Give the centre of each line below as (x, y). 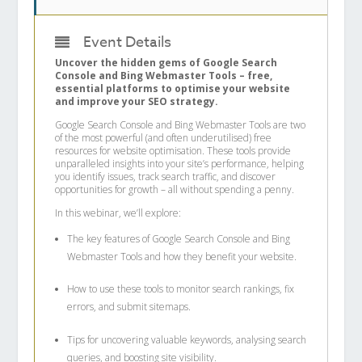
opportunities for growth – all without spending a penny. (175, 189)
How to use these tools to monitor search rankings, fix (181, 289)
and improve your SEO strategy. (137, 101)
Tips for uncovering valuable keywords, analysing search (187, 339)
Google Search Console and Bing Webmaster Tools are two (181, 125)
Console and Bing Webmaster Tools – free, (164, 76)
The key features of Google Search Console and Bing (179, 239)
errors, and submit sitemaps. (129, 307)
